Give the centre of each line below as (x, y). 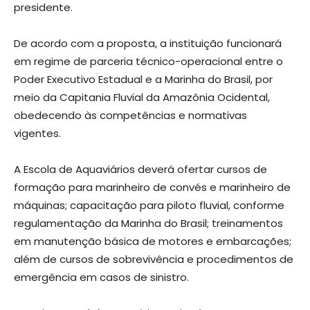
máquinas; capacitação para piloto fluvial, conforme (149, 205)
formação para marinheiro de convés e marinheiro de (152, 187)
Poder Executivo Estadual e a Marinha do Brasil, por (143, 79)
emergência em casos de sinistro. (101, 277)
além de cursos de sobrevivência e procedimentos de (154, 259)
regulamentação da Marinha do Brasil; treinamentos (148, 223)
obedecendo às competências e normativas (130, 115)
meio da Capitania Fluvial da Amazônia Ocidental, (142, 97)
